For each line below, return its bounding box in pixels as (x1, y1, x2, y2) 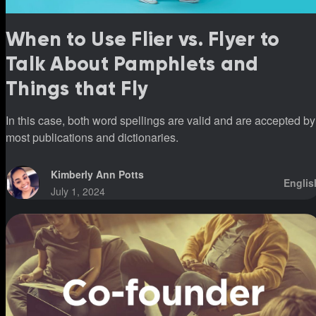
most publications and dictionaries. (6, 129, 178, 146)
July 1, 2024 (51, 184, 105, 199)
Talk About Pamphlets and (6, 51, 259, 77)
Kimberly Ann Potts (51, 167, 144, 182)
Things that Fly (6, 76, 149, 102)
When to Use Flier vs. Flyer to (6, 27, 280, 52)
